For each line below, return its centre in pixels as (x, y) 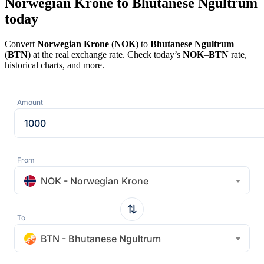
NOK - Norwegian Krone (95, 181)
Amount (30, 102)
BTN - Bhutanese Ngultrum (101, 238)
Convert (21, 44)
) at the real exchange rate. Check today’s (105, 54)
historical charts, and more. (55, 65)
